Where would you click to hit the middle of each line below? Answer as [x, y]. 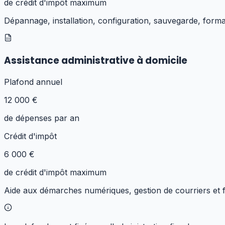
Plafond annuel [33, 82]
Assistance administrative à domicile [96, 60]
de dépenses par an [42, 118]
